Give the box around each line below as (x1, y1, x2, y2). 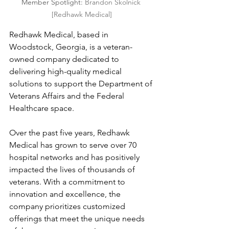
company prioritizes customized (9, 201, 127, 212)
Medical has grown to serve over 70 (9, 140, 139, 150)
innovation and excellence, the (9, 189, 123, 199)
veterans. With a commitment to (9, 177, 127, 187)
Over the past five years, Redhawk (9, 128, 132, 138)
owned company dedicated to (9, 54, 121, 64)
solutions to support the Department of (9, 79, 154, 89)
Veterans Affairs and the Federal (9, 91, 126, 101)
